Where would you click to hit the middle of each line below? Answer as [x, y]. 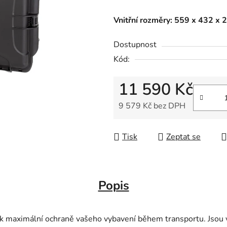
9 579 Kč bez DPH [152, 106]
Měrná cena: [140, 122]
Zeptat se [183, 137]
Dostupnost [135, 45]
